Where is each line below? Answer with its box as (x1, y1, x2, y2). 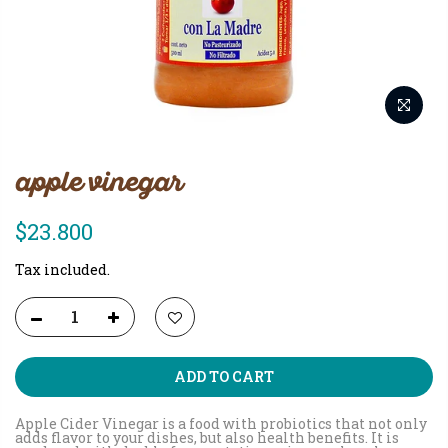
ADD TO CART (174, 366, 274, 386)
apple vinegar (15, 164, 182, 200)
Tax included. (15, 259, 110, 279)
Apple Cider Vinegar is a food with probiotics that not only (15, 413, 427, 433)
